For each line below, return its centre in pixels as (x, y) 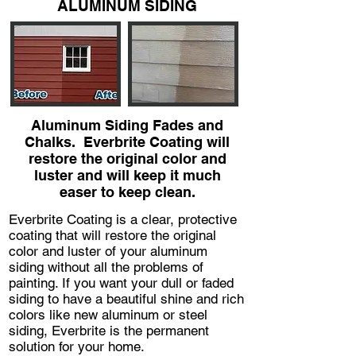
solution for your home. (77, 346)
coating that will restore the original (112, 235)
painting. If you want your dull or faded (121, 282)
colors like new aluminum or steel (108, 314)
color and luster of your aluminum (108, 251)
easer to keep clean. (127, 192)
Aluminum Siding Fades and (127, 125)
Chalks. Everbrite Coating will (127, 141)
